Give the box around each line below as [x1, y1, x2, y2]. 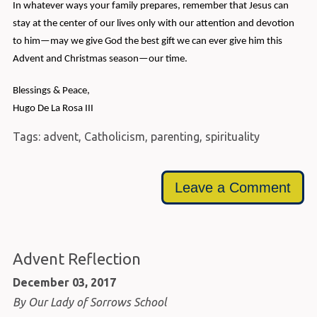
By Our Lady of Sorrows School [12, 295, 166, 309]
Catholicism [83, 130, 145, 144]
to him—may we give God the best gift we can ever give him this [12, 36, 282, 47]
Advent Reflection [12, 250, 141, 268]
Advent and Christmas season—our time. [12, 54, 188, 65]
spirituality [204, 130, 260, 144]
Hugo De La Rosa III [12, 103, 93, 115]
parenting [150, 130, 200, 144]
